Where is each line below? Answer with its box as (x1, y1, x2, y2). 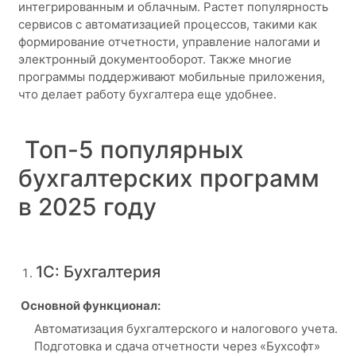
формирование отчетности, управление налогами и (17, 34, 320, 49)
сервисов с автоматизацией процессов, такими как (17, 17, 317, 32)
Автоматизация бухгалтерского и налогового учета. (33, 321, 338, 336)
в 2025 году (17, 192, 157, 221)
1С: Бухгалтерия (36, 261, 161, 281)
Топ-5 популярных (17, 134, 244, 164)
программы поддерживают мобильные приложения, (17, 69, 325, 84)
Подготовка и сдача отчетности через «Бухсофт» (33, 339, 320, 354)
